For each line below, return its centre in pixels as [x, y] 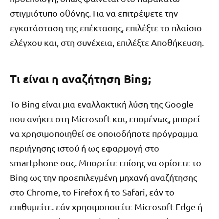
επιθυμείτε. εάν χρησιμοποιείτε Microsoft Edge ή [106, 207]
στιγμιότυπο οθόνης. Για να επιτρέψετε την [94, 13]
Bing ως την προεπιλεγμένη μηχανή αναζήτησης [103, 177]
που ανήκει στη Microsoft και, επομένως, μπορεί [105, 119]
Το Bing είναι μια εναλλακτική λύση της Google [102, 104]
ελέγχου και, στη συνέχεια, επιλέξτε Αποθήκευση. [107, 42]
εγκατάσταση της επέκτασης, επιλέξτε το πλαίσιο [106, 27]
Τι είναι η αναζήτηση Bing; [80, 79]
